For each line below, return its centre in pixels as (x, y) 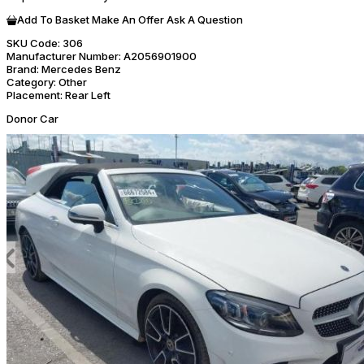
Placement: (35, 95)
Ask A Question (205, 19)
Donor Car (32, 118)
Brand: (23, 69)
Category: (31, 82)
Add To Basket (53, 19)
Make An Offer (128, 19)
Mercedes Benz (80, 69)
